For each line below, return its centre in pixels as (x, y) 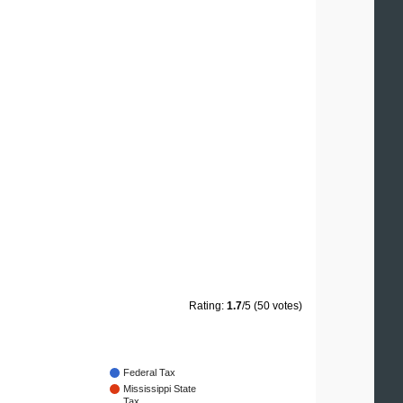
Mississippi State (160, 389)
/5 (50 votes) (272, 306)
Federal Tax (149, 373)
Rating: (208, 306)
